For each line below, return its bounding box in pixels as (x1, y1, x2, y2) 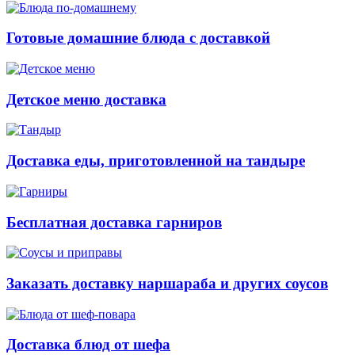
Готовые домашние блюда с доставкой (6, 29, 270, 47)
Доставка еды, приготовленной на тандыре (6, 152, 305, 170)
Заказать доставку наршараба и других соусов (6, 275, 328, 292)
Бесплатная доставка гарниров (6, 213, 222, 231)
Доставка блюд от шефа (6, 336, 170, 353)
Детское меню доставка (6, 90, 166, 108)
